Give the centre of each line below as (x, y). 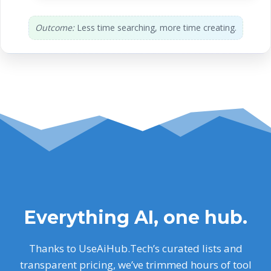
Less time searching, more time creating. (155, 27)
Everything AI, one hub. (135, 217)
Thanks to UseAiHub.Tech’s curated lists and (135, 248)
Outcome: (54, 27)
